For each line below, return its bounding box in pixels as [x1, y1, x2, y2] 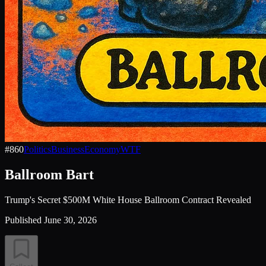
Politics [24, 144, 51, 154]
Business [51, 144, 84, 154]
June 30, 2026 [44, 214, 97, 225]
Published [5, 214, 42, 225]
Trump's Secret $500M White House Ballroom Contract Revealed [5, 194, 251, 205]
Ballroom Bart [5, 166, 94, 182]
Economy [84, 144, 121, 154]
